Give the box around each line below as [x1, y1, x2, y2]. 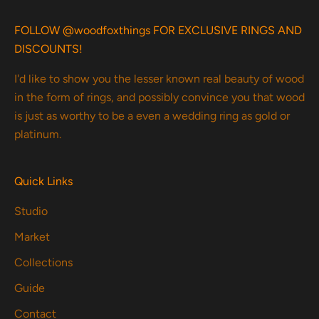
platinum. [14, 127, 61, 142]
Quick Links [14, 174, 73, 189]
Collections [14, 256, 73, 270]
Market [14, 230, 50, 244]
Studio [14, 204, 48, 219]
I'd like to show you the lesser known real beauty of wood [14, 72, 304, 86]
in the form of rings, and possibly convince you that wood [14, 90, 305, 105]
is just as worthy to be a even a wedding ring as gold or [14, 109, 290, 123]
